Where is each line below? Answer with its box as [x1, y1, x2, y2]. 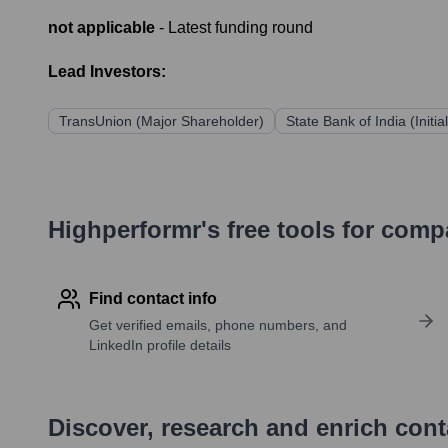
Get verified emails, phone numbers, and [89, 317, 347, 334]
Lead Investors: [48, 63, 166, 81]
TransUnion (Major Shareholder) [59, 113, 264, 130]
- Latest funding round [155, 19, 313, 37]
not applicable [48, 19, 155, 37]
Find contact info [89, 290, 217, 308]
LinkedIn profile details [89, 337, 231, 354]
